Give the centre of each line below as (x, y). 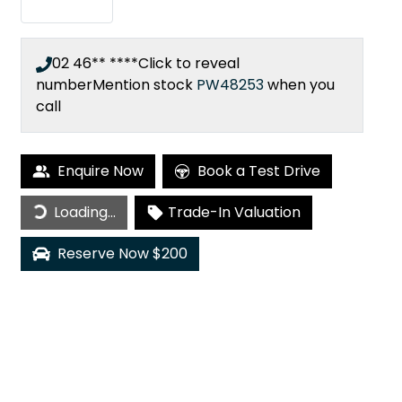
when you (301, 85)
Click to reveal (189, 64)
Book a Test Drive (259, 171)
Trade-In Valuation (234, 213)
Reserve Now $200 (122, 254)
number (64, 85)
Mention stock (144, 85)
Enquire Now (100, 171)
